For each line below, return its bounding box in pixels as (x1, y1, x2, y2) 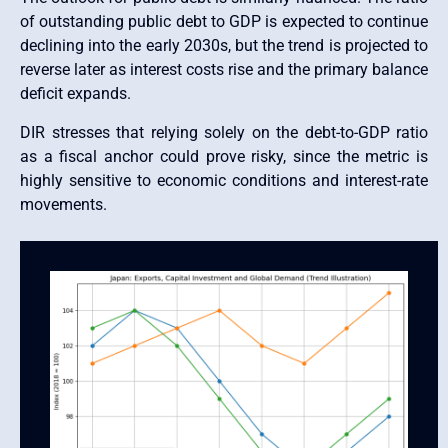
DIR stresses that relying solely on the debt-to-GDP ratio (20, 122, 428, 142)
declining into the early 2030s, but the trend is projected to (20, 36, 428, 56)
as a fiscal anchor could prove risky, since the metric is (20, 146, 428, 166)
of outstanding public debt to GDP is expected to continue (20, 12, 428, 32)
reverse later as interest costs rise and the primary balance (20, 60, 428, 80)
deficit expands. (20, 84, 131, 104)
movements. (20, 194, 107, 214)
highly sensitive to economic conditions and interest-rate (20, 170, 428, 190)
